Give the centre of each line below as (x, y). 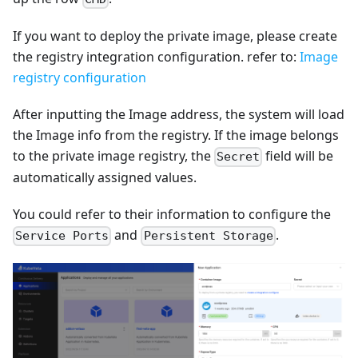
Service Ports (62, 236)
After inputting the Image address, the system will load (179, 115)
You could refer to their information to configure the (172, 215)
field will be (298, 156)
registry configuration (80, 78)
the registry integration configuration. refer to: (156, 57)
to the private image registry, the (113, 156)
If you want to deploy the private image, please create (175, 36)
